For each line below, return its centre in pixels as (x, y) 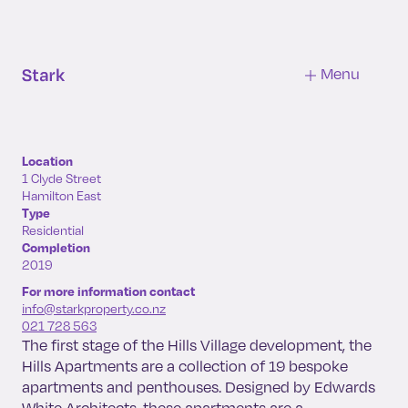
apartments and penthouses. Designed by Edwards (199, 387)
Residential (53, 230)
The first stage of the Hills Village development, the (197, 345)
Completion (56, 247)
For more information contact (108, 291)
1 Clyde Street (61, 178)
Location (47, 161)
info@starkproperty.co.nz (94, 308)
